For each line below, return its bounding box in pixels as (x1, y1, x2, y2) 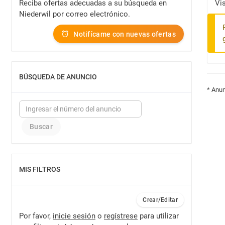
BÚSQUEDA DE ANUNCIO (19, 73, 97, 81)
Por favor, (19, 211, 53, 220)
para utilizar (138, 211, 179, 220)
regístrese (104, 211, 138, 220)
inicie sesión (53, 211, 95, 220)
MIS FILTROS (19, 165, 60, 173)
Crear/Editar (143, 196, 178, 203)
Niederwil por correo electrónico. (19, 10, 130, 19)
